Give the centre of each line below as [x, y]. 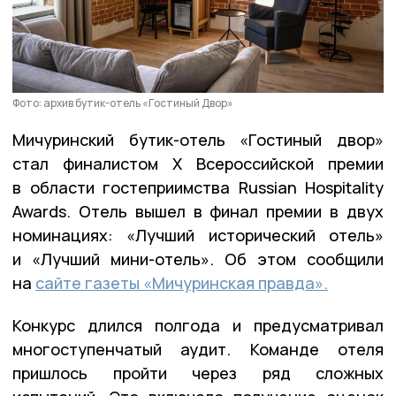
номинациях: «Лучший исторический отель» [198, 235]
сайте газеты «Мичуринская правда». [182, 282]
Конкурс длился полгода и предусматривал [198, 325]
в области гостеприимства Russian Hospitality [198, 187]
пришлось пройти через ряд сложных [198, 373]
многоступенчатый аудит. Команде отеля [198, 349]
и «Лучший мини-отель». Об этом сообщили [198, 259]
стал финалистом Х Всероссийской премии [198, 163]
